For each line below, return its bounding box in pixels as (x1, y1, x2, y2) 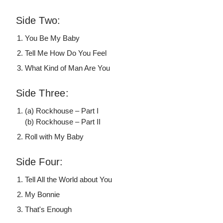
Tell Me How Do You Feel (25, 49, 107, 58)
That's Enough (25, 205, 72, 214)
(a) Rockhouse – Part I (25, 107, 99, 115)
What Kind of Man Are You (25, 64, 111, 73)
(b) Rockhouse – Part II (25, 117, 101, 126)
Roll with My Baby (25, 132, 84, 141)
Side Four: (16, 156, 63, 168)
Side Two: (16, 15, 61, 26)
